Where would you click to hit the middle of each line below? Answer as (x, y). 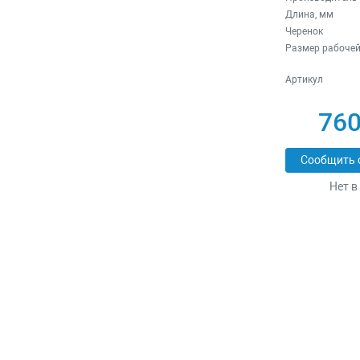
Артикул (304, 79)
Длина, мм (309, 14)
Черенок (304, 31)
